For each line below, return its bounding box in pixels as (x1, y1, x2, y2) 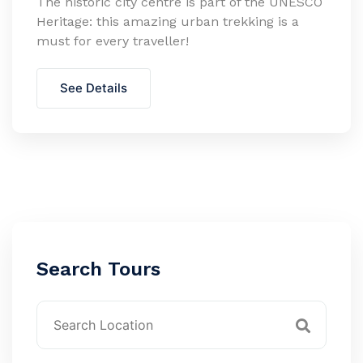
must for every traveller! (36, 33, 189, 49)
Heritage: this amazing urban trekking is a (36, 14, 299, 29)
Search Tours (36, 258, 160, 280)
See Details (60, 80, 127, 96)
